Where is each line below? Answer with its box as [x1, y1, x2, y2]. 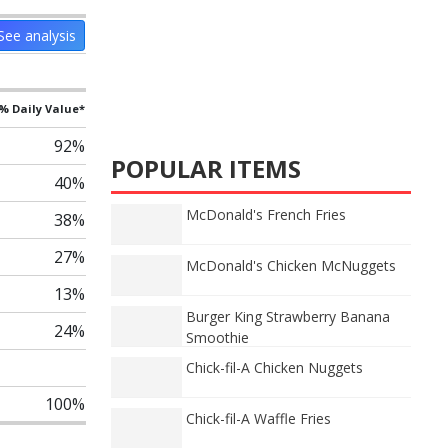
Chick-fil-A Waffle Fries [186, 409, 331, 428]
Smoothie [186, 328, 249, 347]
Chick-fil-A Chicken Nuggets [186, 358, 363, 377]
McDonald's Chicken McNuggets [186, 256, 396, 275]
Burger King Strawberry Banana [186, 307, 390, 326]
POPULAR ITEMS [111, 152, 301, 185]
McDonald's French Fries [186, 205, 346, 224]
